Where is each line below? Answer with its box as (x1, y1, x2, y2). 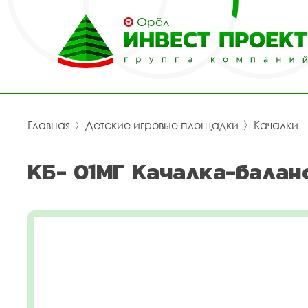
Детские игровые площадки (85, 118, 239, 132)
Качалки (254, 118, 298, 132)
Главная (27, 118, 70, 132)
